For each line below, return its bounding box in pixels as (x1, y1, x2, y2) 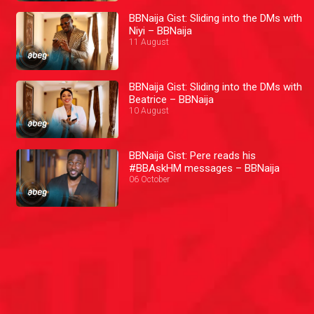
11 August (129, 37, 170, 48)
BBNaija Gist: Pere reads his (129, 149, 257, 162)
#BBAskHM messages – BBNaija (129, 161, 280, 175)
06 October (129, 174, 170, 184)
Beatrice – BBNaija (129, 93, 214, 106)
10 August (129, 105, 170, 116)
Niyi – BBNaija (129, 25, 193, 38)
